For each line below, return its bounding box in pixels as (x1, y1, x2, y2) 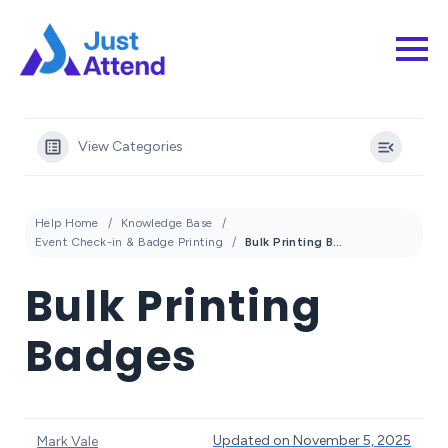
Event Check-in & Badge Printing (35, 235, 224, 249)
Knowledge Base (120, 216, 213, 230)
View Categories (78, 138, 183, 155)
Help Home (35, 216, 99, 230)
